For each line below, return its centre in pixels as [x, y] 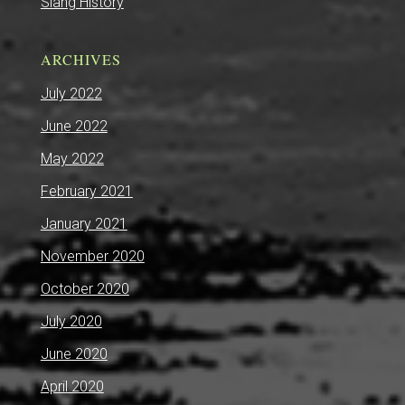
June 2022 [74, 127]
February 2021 [86, 192]
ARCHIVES [80, 60]
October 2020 [85, 289]
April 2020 [72, 387]
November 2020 [92, 257]
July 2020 [71, 322]
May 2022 [72, 159]
